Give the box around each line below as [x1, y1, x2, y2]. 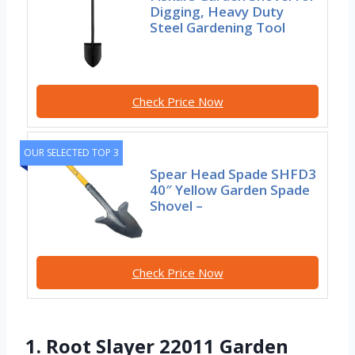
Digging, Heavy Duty [150, 2, 284, 21]
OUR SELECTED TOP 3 [24, 146, 119, 160]
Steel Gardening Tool [150, 18, 286, 37]
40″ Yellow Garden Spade [150, 180, 311, 199]
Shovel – [150, 196, 204, 215]
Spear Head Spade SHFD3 [150, 164, 317, 183]
